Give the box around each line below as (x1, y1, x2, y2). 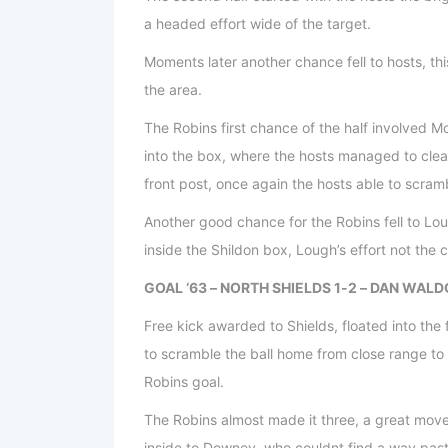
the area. (144, 81, 202, 99)
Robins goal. (144, 373, 224, 391)
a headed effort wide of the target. (144, 15, 371, 33)
